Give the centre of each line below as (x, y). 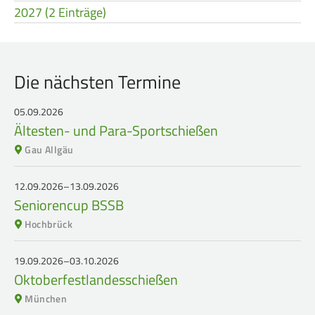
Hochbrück (49, 224)
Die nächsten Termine (97, 82)
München (46, 298)
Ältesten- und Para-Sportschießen (116, 130)
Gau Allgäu (49, 149)
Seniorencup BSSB (69, 205)
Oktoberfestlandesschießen (96, 279)
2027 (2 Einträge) (60, 12)
